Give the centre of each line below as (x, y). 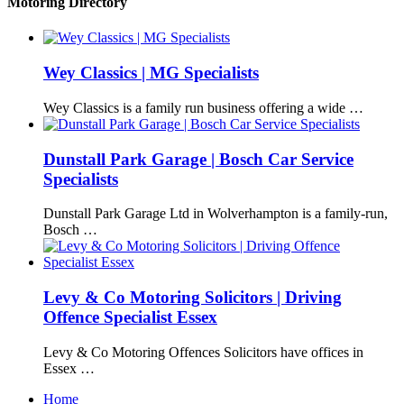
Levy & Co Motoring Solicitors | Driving (193, 298)
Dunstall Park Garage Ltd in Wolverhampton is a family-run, (216, 214)
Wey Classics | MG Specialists (151, 73)
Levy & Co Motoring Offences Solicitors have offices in (203, 352)
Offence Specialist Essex (130, 317)
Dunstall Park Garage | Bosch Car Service (198, 159)
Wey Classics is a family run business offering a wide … (203, 107)
